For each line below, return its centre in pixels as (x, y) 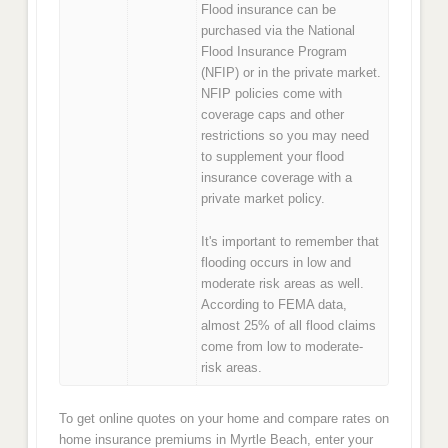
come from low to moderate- (282, 346)
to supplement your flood (273, 157)
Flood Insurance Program (274, 52)
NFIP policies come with (272, 94)
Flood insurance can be (269, 10)
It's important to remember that (290, 241)
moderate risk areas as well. (283, 283)
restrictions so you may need (285, 136)
